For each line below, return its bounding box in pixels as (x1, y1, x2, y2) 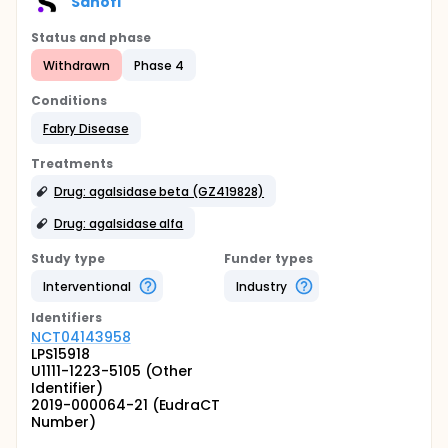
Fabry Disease (43, 119, 129, 137)
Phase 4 (133, 56, 184, 74)
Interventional (43, 277, 131, 295)
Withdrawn (43, 56, 110, 74)
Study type (31, 250, 105, 267)
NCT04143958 (31, 327, 131, 347)
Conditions (31, 92, 107, 109)
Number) (31, 412, 96, 432)
